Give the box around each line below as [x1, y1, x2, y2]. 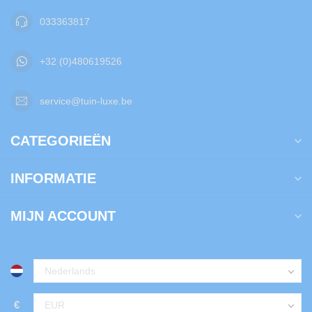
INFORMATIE [10, 171, 96, 187]
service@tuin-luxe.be [40, 95, 132, 107]
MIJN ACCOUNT [10, 208, 116, 224]
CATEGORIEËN [10, 133, 111, 149]
